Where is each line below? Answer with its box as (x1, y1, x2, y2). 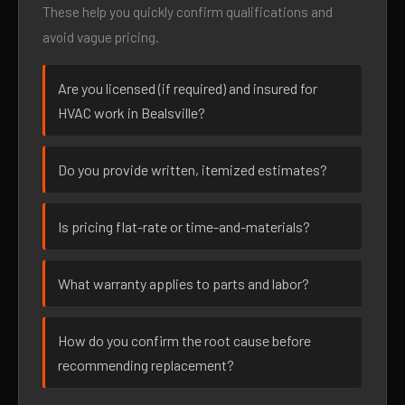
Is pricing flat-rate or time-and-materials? (58, 218, 310, 235)
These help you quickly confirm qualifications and (42, 4, 333, 20)
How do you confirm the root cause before (58, 332, 311, 349)
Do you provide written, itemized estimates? (58, 161, 327, 178)
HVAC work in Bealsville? (58, 104, 205, 121)
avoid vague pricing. (42, 29, 159, 45)
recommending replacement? (58, 356, 234, 373)
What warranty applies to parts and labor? (58, 275, 309, 292)
